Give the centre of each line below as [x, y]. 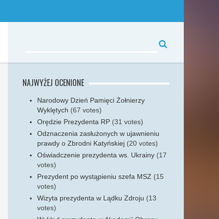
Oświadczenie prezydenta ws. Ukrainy [96, 155]
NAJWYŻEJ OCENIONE [53, 83]
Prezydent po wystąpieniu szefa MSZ [94, 176]
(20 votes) [142, 143]
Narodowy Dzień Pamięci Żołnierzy [91, 100]
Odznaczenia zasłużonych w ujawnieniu [98, 133]
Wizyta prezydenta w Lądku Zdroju [91, 198]
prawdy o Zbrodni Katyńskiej [81, 143]
